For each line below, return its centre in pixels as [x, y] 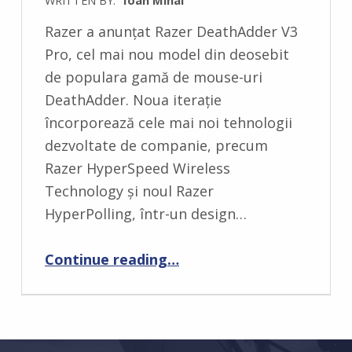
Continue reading [106, 259]
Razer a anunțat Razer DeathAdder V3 [171, 31]
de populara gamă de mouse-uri [153, 77]
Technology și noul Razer [129, 191]
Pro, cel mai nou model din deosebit [167, 54]
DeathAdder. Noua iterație [133, 99]
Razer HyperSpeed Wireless [137, 168]
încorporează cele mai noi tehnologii [168, 122]
